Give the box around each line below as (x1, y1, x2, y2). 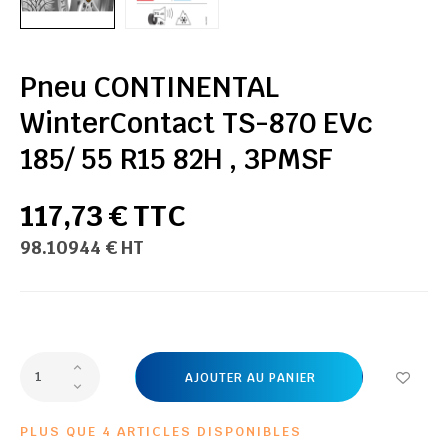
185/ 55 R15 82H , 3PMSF (20, 140, 333, 177)
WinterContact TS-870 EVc (20, 104, 373, 141)
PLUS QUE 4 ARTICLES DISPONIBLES (20, 422, 302, 440)
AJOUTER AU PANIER (184, 369, 316, 386)
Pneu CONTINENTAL (20, 68, 279, 105)
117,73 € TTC (20, 196, 186, 234)
